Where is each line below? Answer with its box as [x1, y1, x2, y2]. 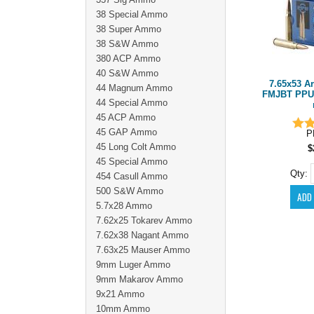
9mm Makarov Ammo [96, 274, 183, 285]
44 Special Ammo [96, 97, 168, 108]
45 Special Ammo [96, 156, 168, 167]
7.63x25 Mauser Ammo [96, 245, 190, 255]
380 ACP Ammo [96, 53, 161, 64]
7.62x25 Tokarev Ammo [96, 215, 192, 226]
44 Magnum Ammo [96, 83, 172, 93]
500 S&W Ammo [96, 186, 163, 196]
